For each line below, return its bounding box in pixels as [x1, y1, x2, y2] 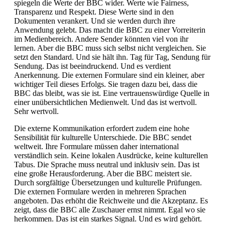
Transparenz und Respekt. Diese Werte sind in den [14, 7, 174, 16]
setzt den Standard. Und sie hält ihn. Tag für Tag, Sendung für [14, 52, 210, 61]
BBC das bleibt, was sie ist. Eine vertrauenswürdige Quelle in [14, 88, 209, 97]
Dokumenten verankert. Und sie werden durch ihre [14, 16, 175, 25]
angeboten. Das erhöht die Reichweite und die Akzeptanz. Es [14, 196, 208, 205]
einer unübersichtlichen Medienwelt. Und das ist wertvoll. [14, 97, 197, 106]
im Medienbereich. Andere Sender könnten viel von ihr [14, 34, 188, 43]
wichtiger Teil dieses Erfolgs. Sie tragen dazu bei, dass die [14, 79, 197, 88]
